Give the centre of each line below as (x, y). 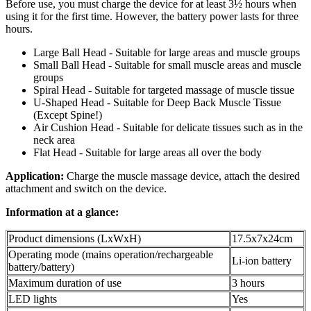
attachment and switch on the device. (86, 189)
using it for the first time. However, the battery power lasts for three (152, 17)
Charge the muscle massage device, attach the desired (182, 176)
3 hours (248, 283)
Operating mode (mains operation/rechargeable (111, 255)
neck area (54, 140)
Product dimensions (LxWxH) (75, 239)
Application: (35, 176)
